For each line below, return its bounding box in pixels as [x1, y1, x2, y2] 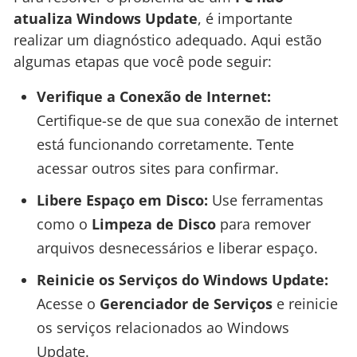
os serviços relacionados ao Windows [36, 317, 289, 337]
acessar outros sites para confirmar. [36, 158, 279, 178]
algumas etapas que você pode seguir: [14, 52, 272, 72]
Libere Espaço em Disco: [36, 190, 208, 210]
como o [36, 214, 92, 233]
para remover [215, 214, 311, 233]
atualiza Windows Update [14, 9, 198, 29]
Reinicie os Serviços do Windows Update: [36, 269, 328, 289]
